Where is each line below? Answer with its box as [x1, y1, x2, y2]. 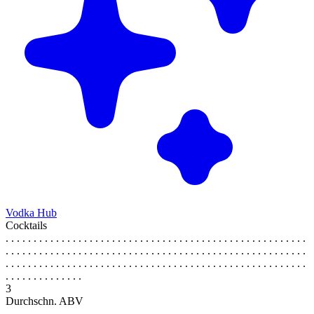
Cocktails [6, 219, 47, 231]
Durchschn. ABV [6, 294, 83, 307]
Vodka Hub [6, 206, 57, 219]
